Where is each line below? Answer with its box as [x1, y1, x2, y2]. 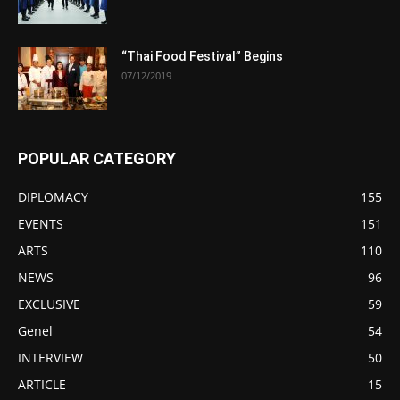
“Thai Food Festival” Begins [121, 48, 283, 63]
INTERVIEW [18, 348, 83, 366]
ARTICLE [18, 375, 66, 393]
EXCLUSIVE [18, 295, 80, 312]
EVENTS [18, 214, 63, 232]
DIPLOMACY [18, 187, 88, 205]
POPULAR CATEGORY [18, 148, 176, 168]
